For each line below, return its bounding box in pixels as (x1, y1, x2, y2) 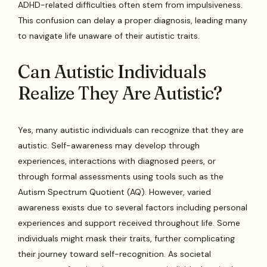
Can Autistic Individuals (18, 60, 206, 83)
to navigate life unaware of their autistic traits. (18, 30, 200, 41)
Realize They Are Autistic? (18, 82, 222, 104)
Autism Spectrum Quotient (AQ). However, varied (18, 186, 212, 197)
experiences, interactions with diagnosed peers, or (18, 155, 216, 166)
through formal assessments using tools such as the (18, 170, 224, 182)
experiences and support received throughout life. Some (18, 217, 241, 228)
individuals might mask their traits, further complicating (18, 232, 235, 244)
